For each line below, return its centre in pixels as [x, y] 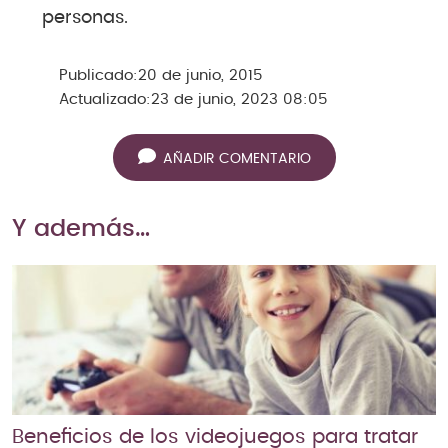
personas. [85, 17]
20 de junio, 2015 [200, 75]
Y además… [81, 228]
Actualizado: [105, 99]
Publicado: [98, 75]
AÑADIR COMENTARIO [236, 159]
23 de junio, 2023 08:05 [239, 99]
